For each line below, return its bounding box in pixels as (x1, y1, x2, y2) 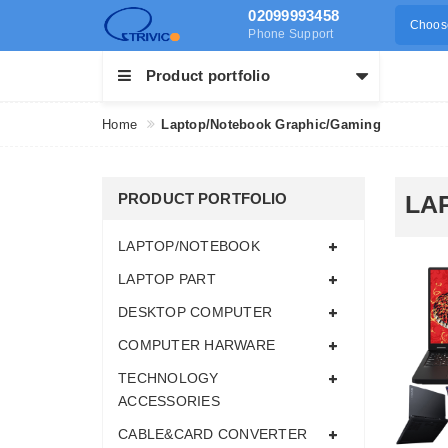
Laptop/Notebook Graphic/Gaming (161, 117, 381, 132)
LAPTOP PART (118, 271, 216, 287)
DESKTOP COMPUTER (118, 304, 272, 320)
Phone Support (248, 27, 334, 41)
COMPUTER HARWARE (118, 337, 275, 353)
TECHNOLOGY (118, 370, 219, 386)
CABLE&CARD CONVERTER (118, 426, 307, 442)
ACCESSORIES (118, 393, 220, 409)
